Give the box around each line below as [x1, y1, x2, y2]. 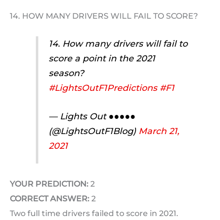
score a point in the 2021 [48, 53, 155, 64]
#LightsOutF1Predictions [48, 82, 157, 93]
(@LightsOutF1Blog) [48, 126, 138, 137]
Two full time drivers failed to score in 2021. [10, 208, 178, 218]
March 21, [138, 126, 179, 137]
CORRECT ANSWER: [10, 193, 89, 203]
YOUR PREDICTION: [10, 179, 88, 189]
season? [48, 68, 84, 79]
